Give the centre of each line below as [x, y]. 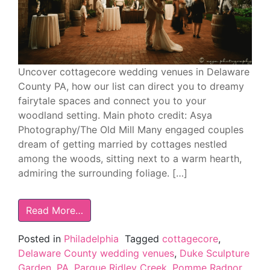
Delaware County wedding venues [96, 253]
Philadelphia [91, 238]
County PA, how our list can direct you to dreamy [131, 86]
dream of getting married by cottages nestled [123, 144]
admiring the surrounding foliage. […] [103, 173]
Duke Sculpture [215, 253]
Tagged [143, 238]
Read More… [55, 210]
